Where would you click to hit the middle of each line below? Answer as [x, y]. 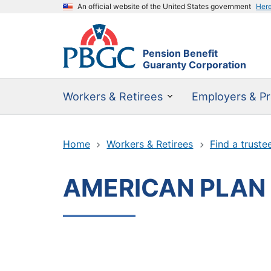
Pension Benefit [180, 54]
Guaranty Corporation [194, 65]
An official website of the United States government [164, 6]
